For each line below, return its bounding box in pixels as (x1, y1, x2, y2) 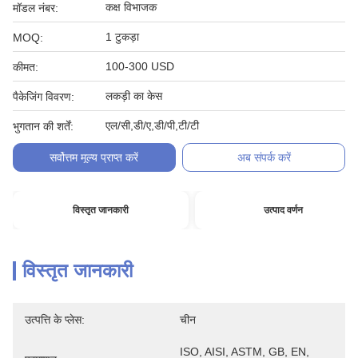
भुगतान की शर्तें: (13, 120, 74, 133)
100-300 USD (105, 60, 174, 73)
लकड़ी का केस (105, 89, 162, 102)
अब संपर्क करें (237, 151, 291, 164)
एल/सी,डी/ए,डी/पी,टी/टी (105, 119, 199, 132)
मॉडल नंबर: (13, 2, 58, 14)
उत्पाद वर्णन (263, 205, 303, 216)
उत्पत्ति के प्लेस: (25, 313, 85, 326)
